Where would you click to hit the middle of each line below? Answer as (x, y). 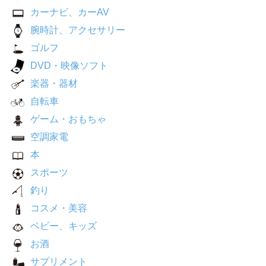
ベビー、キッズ (64, 226)
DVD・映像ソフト (69, 66)
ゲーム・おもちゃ (68, 119)
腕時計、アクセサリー (78, 30)
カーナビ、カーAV (70, 12)
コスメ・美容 (59, 208)
